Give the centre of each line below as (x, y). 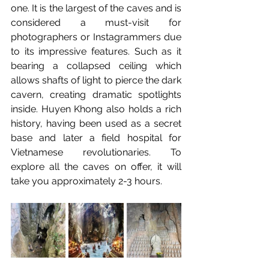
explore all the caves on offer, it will (96, 166)
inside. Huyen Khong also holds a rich (96, 109)
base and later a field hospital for (96, 138)
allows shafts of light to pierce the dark (96, 80)
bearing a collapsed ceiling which (96, 65)
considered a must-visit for (96, 22)
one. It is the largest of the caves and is (96, 8)
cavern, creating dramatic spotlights (96, 94)
